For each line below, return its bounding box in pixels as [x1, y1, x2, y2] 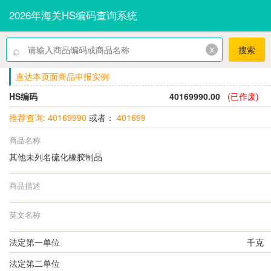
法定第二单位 [9, 256, 60, 269]
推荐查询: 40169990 [9, 111, 87, 123]
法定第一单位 [9, 235, 60, 248]
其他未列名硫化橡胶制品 [9, 150, 105, 163]
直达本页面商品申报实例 [15, 70, 109, 82]
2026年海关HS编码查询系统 [9, 7, 137, 22]
